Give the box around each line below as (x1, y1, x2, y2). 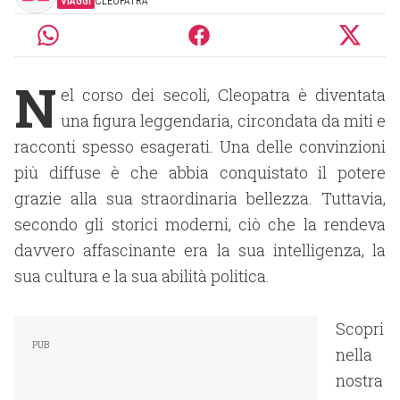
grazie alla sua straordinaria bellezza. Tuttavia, (14, 187, 386, 209)
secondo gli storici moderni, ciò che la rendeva (14, 213, 386, 235)
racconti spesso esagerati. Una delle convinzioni (14, 136, 386, 157)
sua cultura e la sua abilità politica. (14, 265, 270, 287)
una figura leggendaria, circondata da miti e (61, 110, 386, 131)
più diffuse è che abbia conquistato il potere (14, 162, 386, 183)
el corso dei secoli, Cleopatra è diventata (61, 84, 386, 105)
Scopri (336, 318, 384, 339)
